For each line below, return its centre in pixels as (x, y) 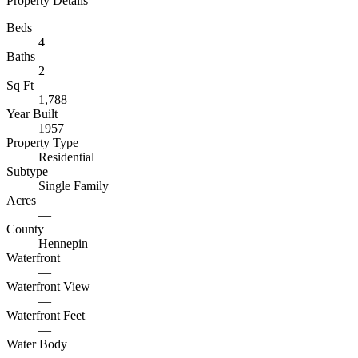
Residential (66, 157)
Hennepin (63, 243)
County (25, 229)
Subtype (27, 171)
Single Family (74, 186)
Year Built (32, 114)
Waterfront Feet (46, 315)
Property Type (42, 143)
